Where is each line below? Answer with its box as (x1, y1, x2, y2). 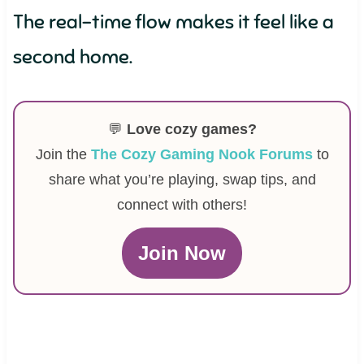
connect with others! (117, 197, 247, 213)
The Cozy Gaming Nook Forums (90, 146, 313, 162)
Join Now (138, 242, 226, 264)
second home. (12, 45, 132, 69)
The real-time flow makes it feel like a (12, 10, 334, 34)
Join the (35, 146, 91, 162)
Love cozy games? (126, 121, 257, 137)
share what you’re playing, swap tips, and (48, 171, 316, 188)
